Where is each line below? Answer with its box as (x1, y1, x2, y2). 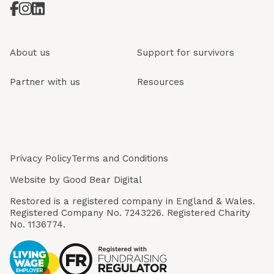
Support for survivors (137, 47, 234, 58)
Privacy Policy (10, 153, 72, 164)
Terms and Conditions (72, 153, 168, 164)
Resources (137, 76, 184, 87)
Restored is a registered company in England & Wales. (10, 196, 255, 207)
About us (10, 47, 50, 58)
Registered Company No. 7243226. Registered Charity (10, 207, 250, 218)
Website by (10, 174, 63, 185)
